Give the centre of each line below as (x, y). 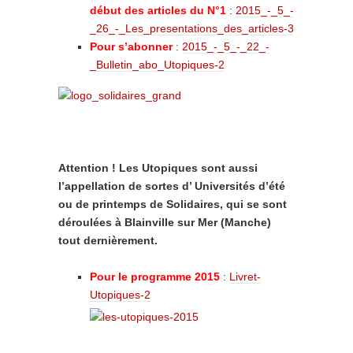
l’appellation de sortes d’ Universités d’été (172, 186)
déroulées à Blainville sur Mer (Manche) (165, 222)
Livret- (245, 277)
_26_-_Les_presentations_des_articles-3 (192, 28)
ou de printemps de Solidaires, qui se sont (173, 204)
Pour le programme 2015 (155, 277)
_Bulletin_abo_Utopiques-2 (157, 65)
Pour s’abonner (131, 46)
